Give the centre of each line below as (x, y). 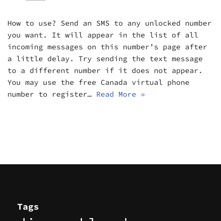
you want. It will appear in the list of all (103, 35)
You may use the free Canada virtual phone (98, 82)
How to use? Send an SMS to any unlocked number (110, 23)
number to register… (52, 94)
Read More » (121, 94)
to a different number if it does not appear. (105, 71)
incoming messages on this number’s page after (107, 47)
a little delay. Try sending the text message (105, 59)
